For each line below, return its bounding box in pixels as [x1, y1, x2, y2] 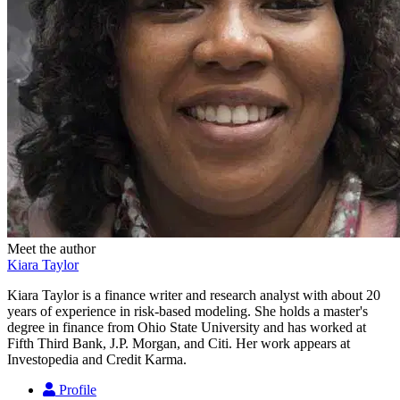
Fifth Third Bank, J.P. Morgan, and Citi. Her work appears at [7, 335, 350, 351]
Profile [59, 381, 96, 397]
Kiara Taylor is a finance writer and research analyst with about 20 [7, 287, 380, 303]
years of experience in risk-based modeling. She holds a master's [7, 303, 368, 319]
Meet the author [7, 240, 96, 256]
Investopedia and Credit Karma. [7, 351, 187, 367]
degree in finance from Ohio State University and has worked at [7, 319, 366, 335]
